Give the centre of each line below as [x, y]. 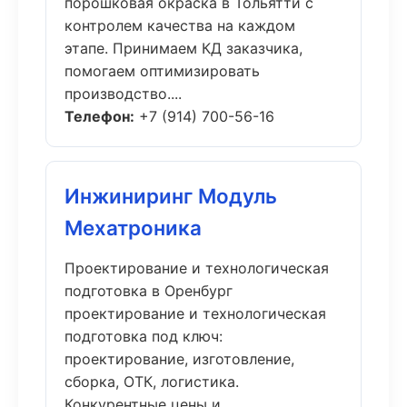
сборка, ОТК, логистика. [152, 382]
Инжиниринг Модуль [171, 196]
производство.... [123, 94]
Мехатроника [133, 228]
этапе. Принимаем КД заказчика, [184, 48]
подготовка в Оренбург [149, 291]
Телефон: [99, 116]
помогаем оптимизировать [162, 71]
